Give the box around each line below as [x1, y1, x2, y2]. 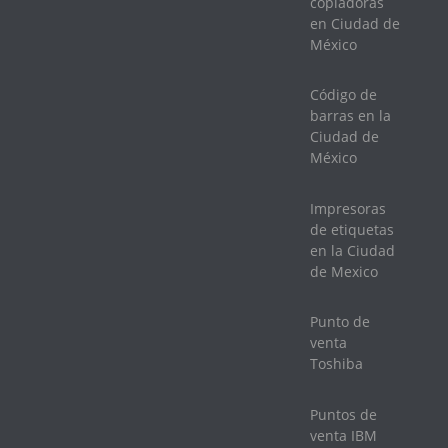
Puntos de [310, 404, 377, 424]
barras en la [310, 106, 391, 126]
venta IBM [310, 425, 377, 445]
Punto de [310, 312, 370, 332]
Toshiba [310, 354, 363, 374]
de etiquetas [310, 219, 394, 239]
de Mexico [310, 261, 378, 281]
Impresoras [310, 198, 386, 218]
